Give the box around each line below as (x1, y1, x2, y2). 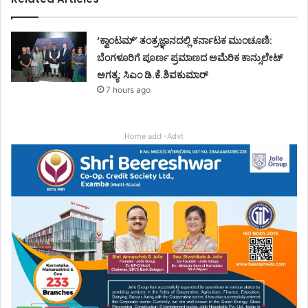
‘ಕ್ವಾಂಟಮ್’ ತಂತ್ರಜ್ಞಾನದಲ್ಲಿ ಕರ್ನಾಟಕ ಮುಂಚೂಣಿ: (97, 33, 273, 47)
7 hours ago (106, 84, 151, 95)
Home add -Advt (124, 131, 184, 141)
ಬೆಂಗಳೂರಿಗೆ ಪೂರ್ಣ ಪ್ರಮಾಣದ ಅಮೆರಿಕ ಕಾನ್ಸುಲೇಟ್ (97, 50, 283, 65)
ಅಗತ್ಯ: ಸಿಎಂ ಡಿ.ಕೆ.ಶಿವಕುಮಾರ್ (97, 67, 208, 82)
